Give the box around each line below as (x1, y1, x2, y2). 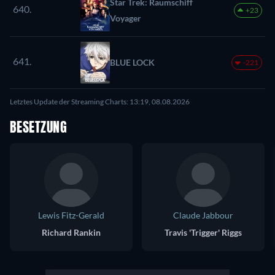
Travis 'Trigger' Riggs (165, 227, 242, 238)
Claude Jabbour (173, 209, 233, 220)
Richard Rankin (42, 227, 101, 238)
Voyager (110, 12, 141, 23)
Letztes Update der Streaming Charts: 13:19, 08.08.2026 (10, 96, 190, 106)
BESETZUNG (10, 121, 67, 135)
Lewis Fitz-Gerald (38, 209, 104, 220)
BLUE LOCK (110, 56, 155, 68)
